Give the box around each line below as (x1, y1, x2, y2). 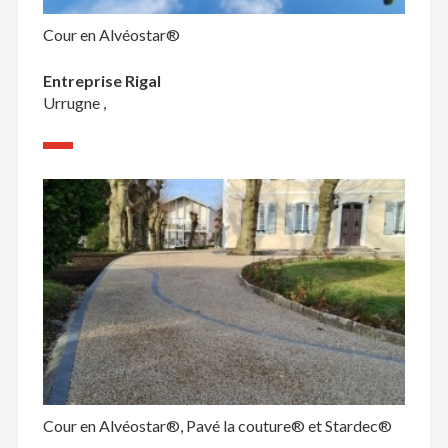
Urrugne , (42, 93, 106, 113)
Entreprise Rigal (42, 71, 161, 91)
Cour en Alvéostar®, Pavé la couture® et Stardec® (42, 416, 392, 436)
